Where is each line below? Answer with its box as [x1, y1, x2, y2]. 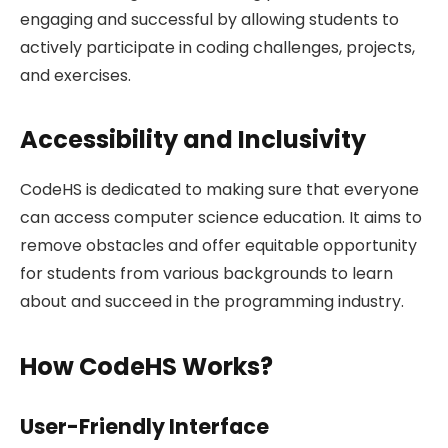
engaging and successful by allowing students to [20, 7, 399, 31]
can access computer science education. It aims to [20, 206, 422, 230]
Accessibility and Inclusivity [20, 123, 366, 157]
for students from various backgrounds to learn [20, 262, 393, 286]
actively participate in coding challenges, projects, [20, 35, 415, 59]
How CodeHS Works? [20, 349, 273, 383]
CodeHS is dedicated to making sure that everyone [20, 178, 419, 202]
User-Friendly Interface [20, 412, 269, 442]
